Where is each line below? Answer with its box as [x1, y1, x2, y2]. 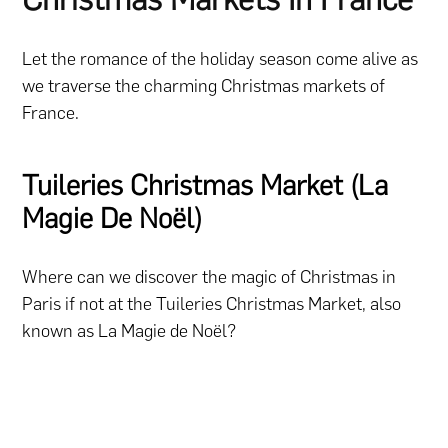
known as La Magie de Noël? [22, 319, 241, 342]
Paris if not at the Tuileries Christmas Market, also [22, 292, 402, 315]
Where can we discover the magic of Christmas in [22, 265, 397, 288]
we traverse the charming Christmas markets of [22, 75, 386, 98]
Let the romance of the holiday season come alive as [22, 48, 419, 71]
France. [22, 102, 80, 125]
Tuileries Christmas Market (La [22, 168, 389, 203]
